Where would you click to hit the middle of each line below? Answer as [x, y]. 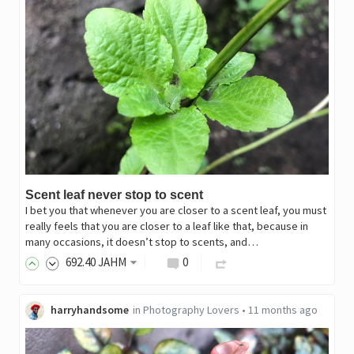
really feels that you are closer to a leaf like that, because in [166, 226]
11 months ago [282, 309]
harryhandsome [89, 309]
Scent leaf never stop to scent [114, 194]
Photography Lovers [191, 309]
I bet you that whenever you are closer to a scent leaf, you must [175, 210]
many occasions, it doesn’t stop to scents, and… [141, 241]
